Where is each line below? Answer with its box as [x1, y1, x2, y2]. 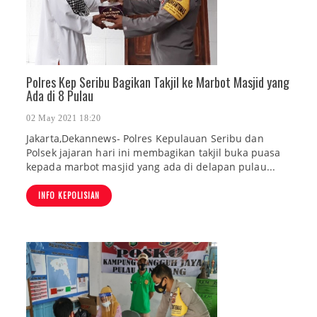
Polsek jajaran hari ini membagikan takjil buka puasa [26, 146, 281, 160]
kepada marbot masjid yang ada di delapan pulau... [26, 160, 275, 174]
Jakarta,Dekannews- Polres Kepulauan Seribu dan [26, 132, 264, 146]
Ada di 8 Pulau [26, 86, 93, 105]
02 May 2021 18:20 [26, 113, 101, 124]
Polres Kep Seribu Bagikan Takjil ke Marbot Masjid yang [26, 73, 289, 91]
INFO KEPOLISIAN [38, 190, 100, 202]
